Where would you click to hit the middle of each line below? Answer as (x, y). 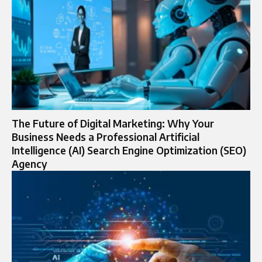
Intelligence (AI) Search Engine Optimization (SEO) (129, 151)
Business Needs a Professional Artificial (106, 137)
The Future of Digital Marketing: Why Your (113, 124)
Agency (30, 164)
